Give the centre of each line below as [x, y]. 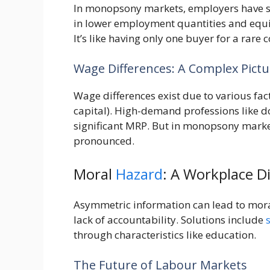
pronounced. [104, 140]
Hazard [139, 174]
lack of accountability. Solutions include [170, 220]
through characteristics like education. [165, 235]
